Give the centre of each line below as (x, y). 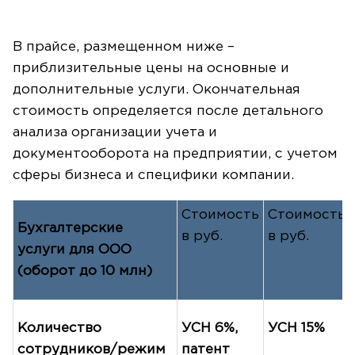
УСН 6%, (210, 328)
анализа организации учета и (115, 132)
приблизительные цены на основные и (151, 68)
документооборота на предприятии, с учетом (175, 154)
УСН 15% (296, 328)
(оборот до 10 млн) (85, 271)
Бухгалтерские (70, 228)
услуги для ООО (74, 250)
